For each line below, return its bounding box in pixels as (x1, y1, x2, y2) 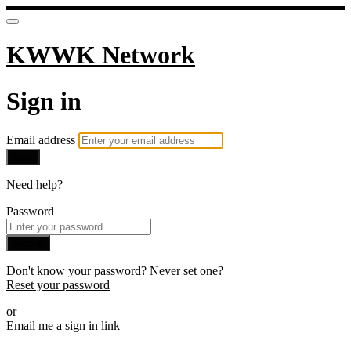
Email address (6, 133, 78, 147)
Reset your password (6, 278, 110, 292)
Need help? (6, 178, 63, 192)
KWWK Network (6, 41, 195, 70)
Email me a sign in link (6, 319, 120, 333)
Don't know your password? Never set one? (6, 264, 223, 278)
